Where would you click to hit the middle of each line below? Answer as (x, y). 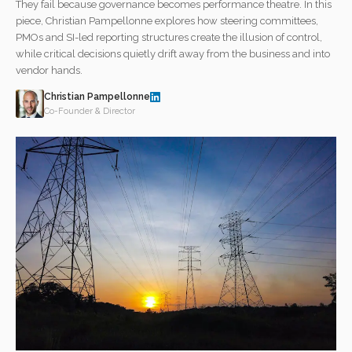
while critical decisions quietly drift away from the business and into (173, 53)
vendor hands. (49, 70)
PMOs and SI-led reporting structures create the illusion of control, (169, 37)
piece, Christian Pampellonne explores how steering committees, (167, 20)
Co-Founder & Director (90, 111)
